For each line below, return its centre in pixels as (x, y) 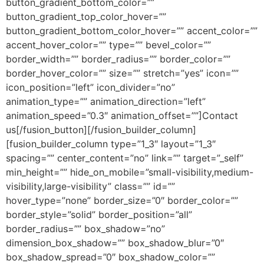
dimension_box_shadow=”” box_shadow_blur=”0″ (115, 242)
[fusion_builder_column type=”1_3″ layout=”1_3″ (111, 143)
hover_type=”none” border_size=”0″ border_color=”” (122, 200)
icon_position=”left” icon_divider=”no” (90, 87)
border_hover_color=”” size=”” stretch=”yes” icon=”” (122, 73)
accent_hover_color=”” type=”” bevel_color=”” (108, 44)
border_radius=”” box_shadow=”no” (85, 228)
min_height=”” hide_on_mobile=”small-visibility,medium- (130, 172)
